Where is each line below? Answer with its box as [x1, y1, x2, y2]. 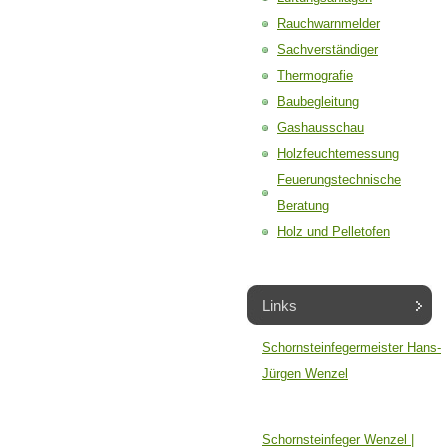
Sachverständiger [277, 42, 378, 57]
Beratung [277, 198, 329, 213]
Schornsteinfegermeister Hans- [262, 340, 441, 355]
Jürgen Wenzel [262, 366, 348, 381]
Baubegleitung [277, 94, 359, 109]
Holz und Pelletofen [277, 224, 390, 239]
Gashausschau [277, 120, 364, 135]
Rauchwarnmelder [277, 16, 380, 31]
